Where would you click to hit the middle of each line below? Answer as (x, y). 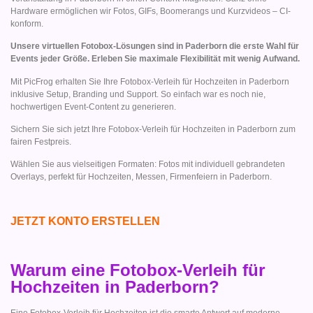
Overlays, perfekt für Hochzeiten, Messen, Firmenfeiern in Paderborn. (141, 177)
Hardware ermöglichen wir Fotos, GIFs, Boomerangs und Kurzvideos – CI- (151, 11)
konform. (27, 23)
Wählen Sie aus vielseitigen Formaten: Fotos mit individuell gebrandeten (148, 165)
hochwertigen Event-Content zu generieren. (93, 107)
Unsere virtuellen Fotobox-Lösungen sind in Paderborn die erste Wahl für (155, 46)
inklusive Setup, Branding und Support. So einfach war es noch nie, (138, 94)
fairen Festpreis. (41, 142)
